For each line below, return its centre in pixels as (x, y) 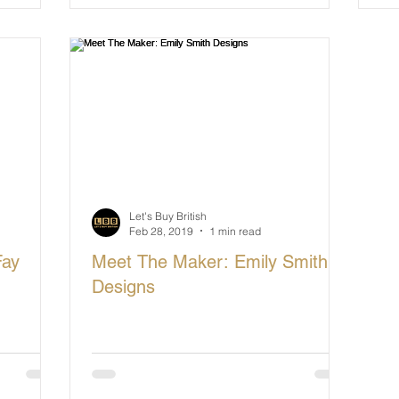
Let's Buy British (168, 216)
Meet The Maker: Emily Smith (210, 261)
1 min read (235, 231)
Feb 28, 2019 (161, 231)
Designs (123, 286)
